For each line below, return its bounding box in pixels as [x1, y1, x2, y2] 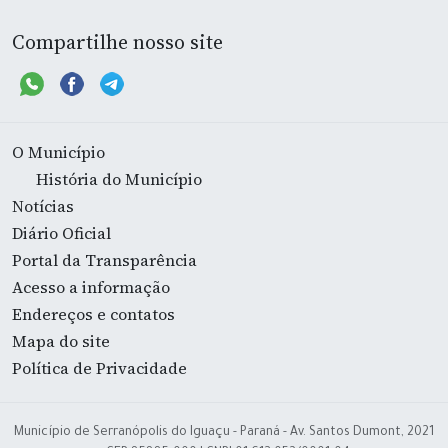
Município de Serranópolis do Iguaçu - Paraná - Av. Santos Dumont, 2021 [14, 425, 434, 440]
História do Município [36, 167, 202, 190]
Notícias [12, 194, 74, 217]
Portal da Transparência [12, 248, 197, 271]
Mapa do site [12, 329, 110, 352]
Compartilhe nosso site [12, 27, 223, 56]
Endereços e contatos [12, 302, 175, 325]
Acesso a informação [12, 275, 170, 298]
